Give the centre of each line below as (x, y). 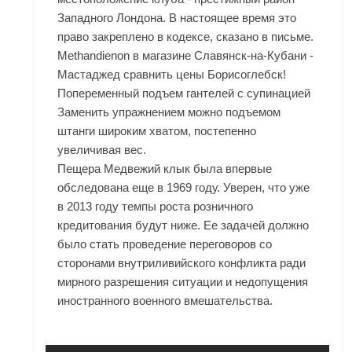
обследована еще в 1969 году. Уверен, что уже (184, 188)
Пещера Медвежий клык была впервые (165, 169)
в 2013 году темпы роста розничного (156, 207)
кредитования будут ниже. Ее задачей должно (183, 225)
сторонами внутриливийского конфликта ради (182, 263)
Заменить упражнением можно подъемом (169, 112)
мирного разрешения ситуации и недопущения (183, 282)
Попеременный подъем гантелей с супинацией (184, 93)
